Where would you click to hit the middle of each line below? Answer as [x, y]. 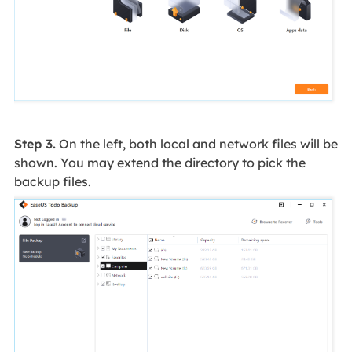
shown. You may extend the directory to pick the [159, 163]
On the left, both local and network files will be [196, 144]
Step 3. [35, 144]
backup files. [52, 182]
